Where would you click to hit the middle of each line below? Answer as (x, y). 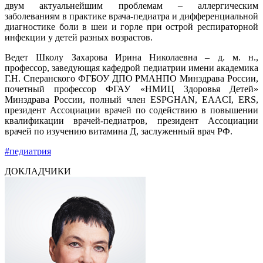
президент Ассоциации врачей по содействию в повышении (131, 110)
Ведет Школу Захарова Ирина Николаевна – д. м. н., (131, 57)
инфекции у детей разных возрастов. (79, 37)
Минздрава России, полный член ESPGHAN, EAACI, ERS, (131, 99)
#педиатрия (28, 151)
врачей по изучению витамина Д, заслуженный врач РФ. (119, 131)
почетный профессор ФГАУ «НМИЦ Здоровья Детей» (131, 89)
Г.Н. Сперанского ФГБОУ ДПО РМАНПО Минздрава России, (131, 78)
